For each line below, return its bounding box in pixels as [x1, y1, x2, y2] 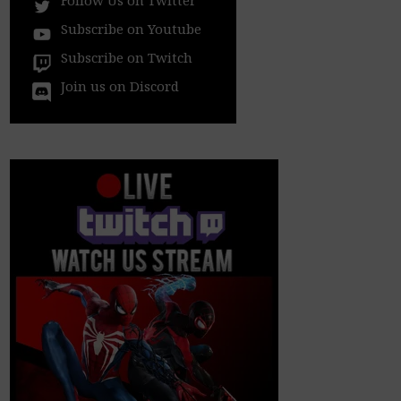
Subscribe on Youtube [61, 19, 202, 38]
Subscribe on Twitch [61, 47, 193, 66]
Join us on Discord [61, 76, 180, 95]
